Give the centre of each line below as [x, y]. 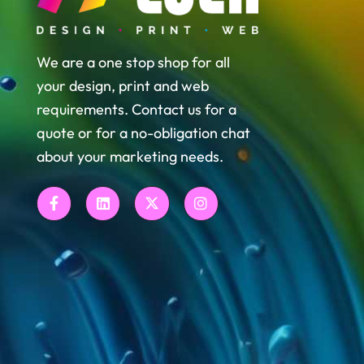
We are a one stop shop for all [133, 62]
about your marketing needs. [130, 156]
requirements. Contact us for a [136, 109]
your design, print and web [123, 85]
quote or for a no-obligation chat [143, 132]
